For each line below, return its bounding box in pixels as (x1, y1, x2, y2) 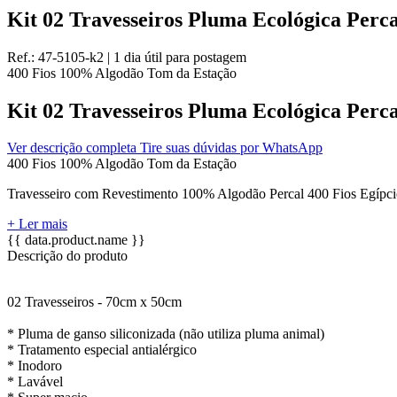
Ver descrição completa (7, 140, 140, 156)
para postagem (166, 49, 246, 65)
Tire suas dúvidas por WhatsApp (140, 140, 323, 156)
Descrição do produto (7, 248, 128, 264)
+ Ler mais (7, 216, 67, 232)
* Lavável (7, 374, 63, 390)
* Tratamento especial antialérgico (7, 342, 197, 358)
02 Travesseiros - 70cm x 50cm (7, 294, 182, 310)
